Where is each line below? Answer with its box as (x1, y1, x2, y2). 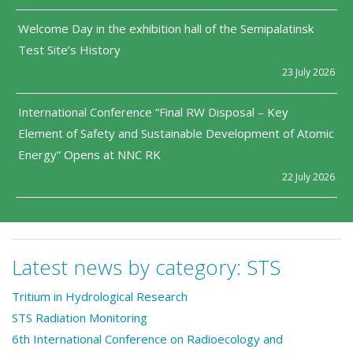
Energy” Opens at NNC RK (18, 146, 164, 162)
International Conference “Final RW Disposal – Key (18, 103, 288, 120)
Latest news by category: (12, 252, 247, 281)
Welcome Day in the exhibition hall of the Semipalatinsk (18, 20, 314, 37)
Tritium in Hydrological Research (12, 288, 188, 305)
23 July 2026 (282, 65, 335, 80)
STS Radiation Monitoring (12, 310, 147, 326)
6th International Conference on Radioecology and (12, 331, 283, 347)
